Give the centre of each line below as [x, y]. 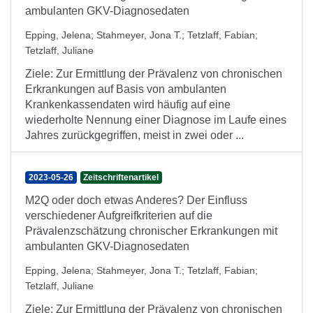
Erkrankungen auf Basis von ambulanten [126, 89]
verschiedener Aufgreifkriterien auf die [119, 216]
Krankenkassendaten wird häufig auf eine [128, 104]
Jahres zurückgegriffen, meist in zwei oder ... [134, 135]
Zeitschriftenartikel [121, 177]
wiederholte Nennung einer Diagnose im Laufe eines [156, 120]
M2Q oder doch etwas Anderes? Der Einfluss [136, 200]
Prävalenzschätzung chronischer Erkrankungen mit [151, 231]
